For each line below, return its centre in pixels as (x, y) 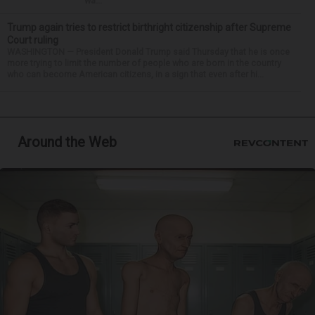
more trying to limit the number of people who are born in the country (144, 63)
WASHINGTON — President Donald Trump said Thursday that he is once (148, 52)
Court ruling (33, 40)
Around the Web (67, 142)
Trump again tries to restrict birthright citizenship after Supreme (149, 27)
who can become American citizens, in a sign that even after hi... (135, 74)
